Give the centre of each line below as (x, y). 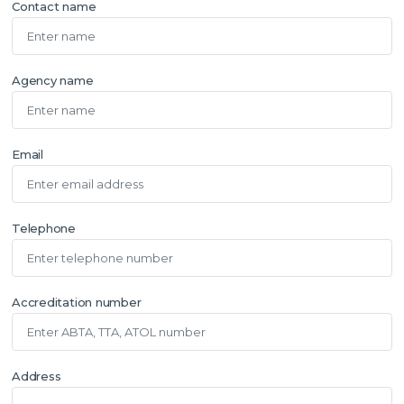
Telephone (44, 228)
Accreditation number (77, 302)
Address (37, 376)
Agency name (53, 80)
